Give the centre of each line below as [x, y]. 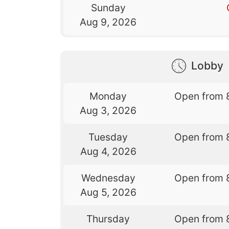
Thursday [108, 219]
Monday [108, 96]
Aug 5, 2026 [108, 192]
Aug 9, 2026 [108, 22]
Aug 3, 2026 [108, 110]
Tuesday [108, 137]
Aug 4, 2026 [108, 151]
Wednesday [108, 178]
